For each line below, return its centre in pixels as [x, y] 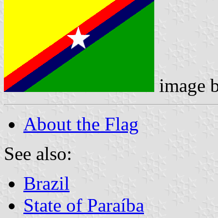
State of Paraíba [84, 205]
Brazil [46, 183]
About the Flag [81, 124]
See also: [38, 153]
